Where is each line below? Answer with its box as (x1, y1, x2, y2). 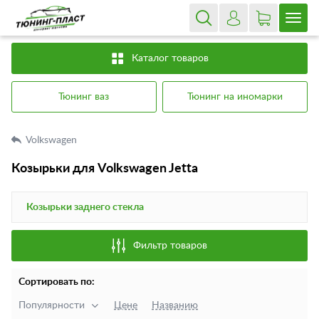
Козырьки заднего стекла (26, 202, 144, 212)
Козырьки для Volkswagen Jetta (11, 162, 198, 175)
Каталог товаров (132, 53, 209, 63)
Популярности (19, 300, 85, 310)
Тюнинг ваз (58, 92, 110, 102)
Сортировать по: (19, 277, 95, 287)
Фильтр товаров (133, 241, 207, 251)
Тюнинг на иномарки (187, 92, 283, 102)
